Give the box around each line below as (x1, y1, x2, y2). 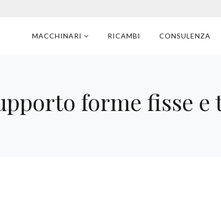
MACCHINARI (32, 32, 84, 40)
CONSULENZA (159, 32, 211, 40)
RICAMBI (108, 32, 141, 40)
